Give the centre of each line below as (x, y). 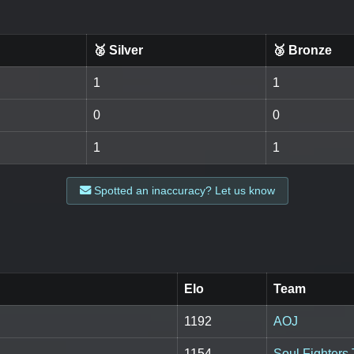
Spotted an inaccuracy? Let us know (183, 191)
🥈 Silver (118, 51)
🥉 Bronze (302, 51)
